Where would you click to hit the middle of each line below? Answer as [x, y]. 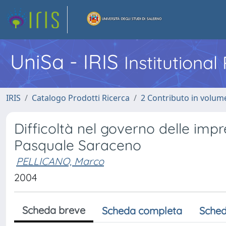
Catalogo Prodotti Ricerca [81, 98]
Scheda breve [54, 210]
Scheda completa [142, 211]
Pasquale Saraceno [78, 145]
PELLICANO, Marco [60, 161]
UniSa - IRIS [67, 62]
